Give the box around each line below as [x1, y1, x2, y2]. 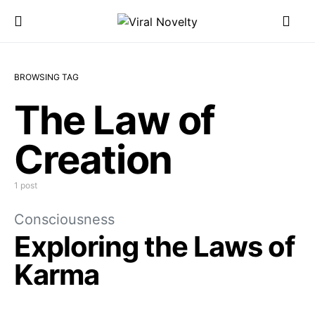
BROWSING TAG [14, 72, 79, 82]
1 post [14, 180, 37, 191]
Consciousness [14, 211, 115, 228]
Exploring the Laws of [14, 229, 295, 264]
